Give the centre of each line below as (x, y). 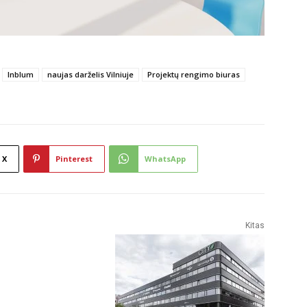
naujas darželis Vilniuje (90, 74)
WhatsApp (165, 158)
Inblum (21, 74)
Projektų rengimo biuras (194, 74)
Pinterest (74, 158)
